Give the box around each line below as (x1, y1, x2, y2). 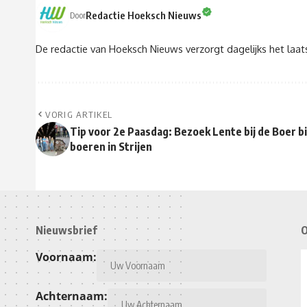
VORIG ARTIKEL (45, 109, 113, 121)
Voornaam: (36, 249, 97, 265)
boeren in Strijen (70, 140, 152, 154)
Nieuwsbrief (36, 223, 97, 238)
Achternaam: (36, 288, 108, 304)
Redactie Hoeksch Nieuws (86, 8, 201, 21)
